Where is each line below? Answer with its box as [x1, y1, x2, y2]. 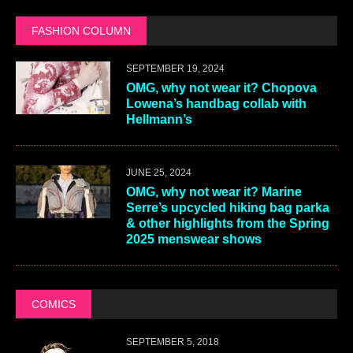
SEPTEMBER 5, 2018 [126, 336, 219, 348]
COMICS [32, 298, 76, 311]
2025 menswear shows [126, 232, 262, 247]
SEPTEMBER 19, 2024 [126, 63, 225, 75]
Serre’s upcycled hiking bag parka [126, 201, 329, 215]
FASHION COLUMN [32, 24, 131, 38]
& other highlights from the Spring [126, 217, 329, 231]
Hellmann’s [126, 113, 195, 127]
